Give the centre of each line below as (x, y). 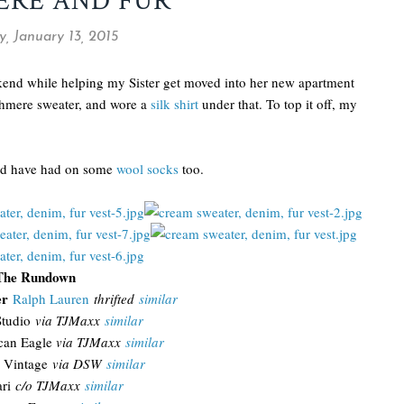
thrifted (116, 298)
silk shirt (174, 104)
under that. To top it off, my (278, 104)
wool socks (147, 169)
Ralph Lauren (50, 298)
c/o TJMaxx (50, 385)
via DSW (79, 363)
